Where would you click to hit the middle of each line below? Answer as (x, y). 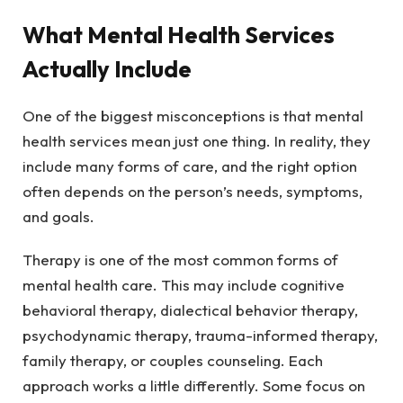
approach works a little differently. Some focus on (194, 386)
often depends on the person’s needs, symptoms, (193, 191)
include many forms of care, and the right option (190, 166)
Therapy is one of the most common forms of (180, 260)
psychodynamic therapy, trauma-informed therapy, (200, 336)
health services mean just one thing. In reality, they (197, 140)
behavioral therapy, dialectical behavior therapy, (190, 310)
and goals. (58, 216)
